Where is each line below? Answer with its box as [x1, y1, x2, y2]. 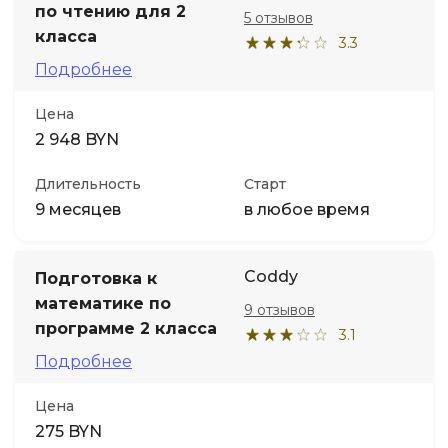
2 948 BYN [35, 130, 119, 149]
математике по [35, 294, 171, 313]
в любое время [244, 200, 370, 219]
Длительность [35, 175, 141, 193]
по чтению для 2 [35, 2, 186, 21]
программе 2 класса [35, 319, 217, 338]
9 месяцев [35, 200, 121, 219]
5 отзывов [244, 9, 313, 27]
